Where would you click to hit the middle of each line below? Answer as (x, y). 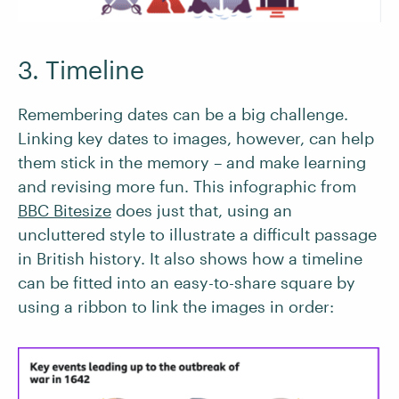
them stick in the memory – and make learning (192, 162)
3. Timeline (81, 69)
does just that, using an (202, 210)
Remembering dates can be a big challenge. (183, 114)
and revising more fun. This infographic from (187, 186)
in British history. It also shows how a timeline (190, 258)
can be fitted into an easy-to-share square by (187, 282)
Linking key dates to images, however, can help (196, 138)
